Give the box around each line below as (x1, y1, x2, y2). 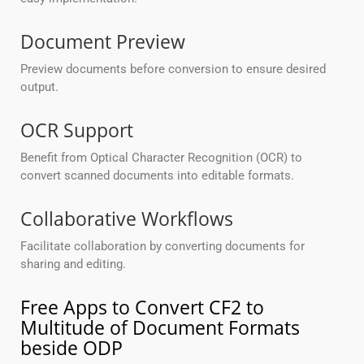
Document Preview (20, 28, 185, 55)
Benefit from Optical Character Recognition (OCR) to (20, 150, 302, 166)
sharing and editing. (20, 257, 126, 272)
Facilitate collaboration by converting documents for (20, 239, 305, 254)
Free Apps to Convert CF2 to (20, 294, 264, 321)
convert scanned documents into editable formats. (20, 168, 294, 184)
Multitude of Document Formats (20, 314, 300, 341)
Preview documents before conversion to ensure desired (20, 62, 326, 77)
